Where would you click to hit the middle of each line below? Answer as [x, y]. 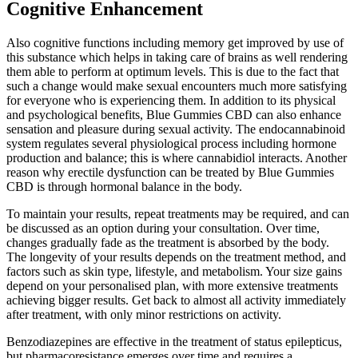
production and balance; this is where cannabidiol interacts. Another [177, 157]
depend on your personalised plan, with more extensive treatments [172, 285]
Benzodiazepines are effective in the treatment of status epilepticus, [174, 341]
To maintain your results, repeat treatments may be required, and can [178, 213]
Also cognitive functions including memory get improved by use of [175, 42]
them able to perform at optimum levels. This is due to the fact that [173, 71]
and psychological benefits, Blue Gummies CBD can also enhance [174, 114]
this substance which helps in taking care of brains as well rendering [177, 57]
